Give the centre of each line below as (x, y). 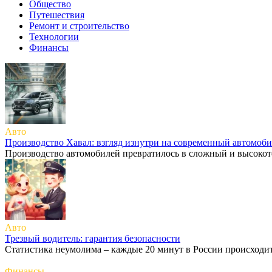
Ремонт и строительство (79, 25)
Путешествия (57, 15)
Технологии (54, 36)
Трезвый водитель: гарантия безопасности (93, 238)
